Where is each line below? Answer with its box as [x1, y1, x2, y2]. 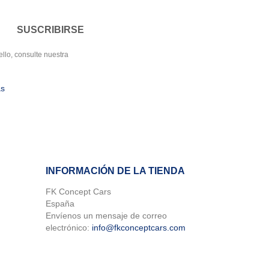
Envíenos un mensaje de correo [46, 210, 167, 220]
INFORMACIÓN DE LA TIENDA [46, 165, 185, 176]
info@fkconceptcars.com [92, 222, 186, 232]
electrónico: [46, 222, 92, 232]
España [46, 198, 74, 208]
